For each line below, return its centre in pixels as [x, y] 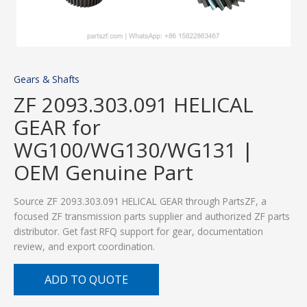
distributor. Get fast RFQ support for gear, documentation [138, 231]
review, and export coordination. [84, 246]
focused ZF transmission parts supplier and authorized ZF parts [152, 216]
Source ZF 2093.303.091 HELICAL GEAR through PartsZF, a [140, 201]
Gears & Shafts [47, 79]
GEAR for [57, 127]
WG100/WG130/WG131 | [134, 149]
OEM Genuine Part [103, 172]
